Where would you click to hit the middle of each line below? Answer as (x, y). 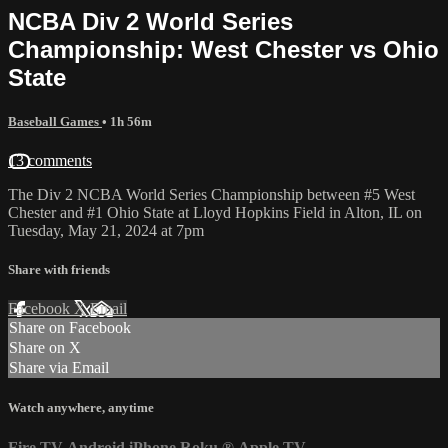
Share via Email (59, 368)
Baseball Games (55, 121)
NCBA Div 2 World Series (150, 21)
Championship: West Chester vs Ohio (223, 49)
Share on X (45, 348)
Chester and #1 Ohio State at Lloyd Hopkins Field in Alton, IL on (215, 212)
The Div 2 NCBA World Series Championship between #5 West (211, 194)
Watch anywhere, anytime (81, 408)
